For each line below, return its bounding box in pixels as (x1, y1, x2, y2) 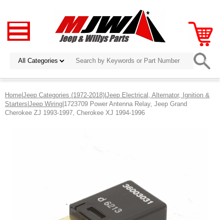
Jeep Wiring (29, 100, 62, 108)
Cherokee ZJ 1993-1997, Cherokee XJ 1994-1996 (5, 109, 145, 116)
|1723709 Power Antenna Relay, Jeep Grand (62, 100, 187, 108)
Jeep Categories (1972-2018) (23, 91, 105, 99)
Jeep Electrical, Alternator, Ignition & (106, 91, 210, 99)
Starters (5, 100, 27, 108)
